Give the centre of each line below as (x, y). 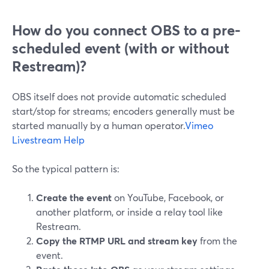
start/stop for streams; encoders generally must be (123, 111)
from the (217, 240)
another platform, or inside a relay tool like (129, 212)
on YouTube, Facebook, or (168, 197)
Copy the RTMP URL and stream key (117, 240)
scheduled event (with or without (121, 48)
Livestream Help (48, 140)
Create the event (74, 197)
